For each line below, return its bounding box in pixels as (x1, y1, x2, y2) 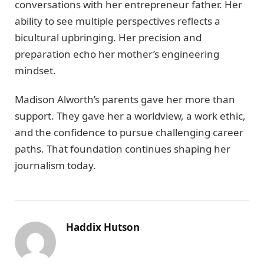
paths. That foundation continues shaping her (15, 141, 230, 156)
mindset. (15, 64, 56, 78)
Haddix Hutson (66, 220, 140, 234)
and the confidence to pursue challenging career (15, 125, 243, 139)
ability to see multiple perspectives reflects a (15, 14, 220, 28)
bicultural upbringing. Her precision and (15, 31, 202, 45)
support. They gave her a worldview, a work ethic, (15, 108, 246, 123)
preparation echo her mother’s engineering (15, 47, 219, 61)
